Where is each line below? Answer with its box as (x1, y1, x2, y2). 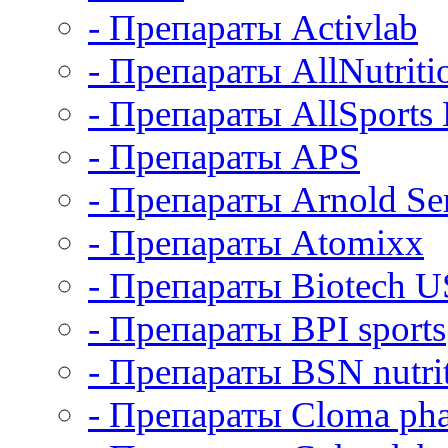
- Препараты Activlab (88, 7, 418, 48)
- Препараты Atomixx (88, 222, 424, 263)
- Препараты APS (88, 136, 360, 177)
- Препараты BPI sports (88, 308, 446, 349)
